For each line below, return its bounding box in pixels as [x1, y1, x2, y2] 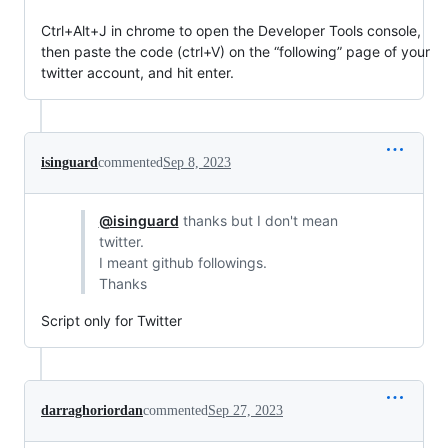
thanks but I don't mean [178, 212, 338, 230]
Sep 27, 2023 [208, 403, 283, 419]
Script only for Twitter [41, 312, 182, 330]
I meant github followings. [98, 254, 267, 272]
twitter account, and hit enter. [41, 64, 234, 82]
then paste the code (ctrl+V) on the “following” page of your [41, 43, 430, 61]
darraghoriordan [41, 403, 143, 419]
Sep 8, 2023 [163, 155, 231, 171]
